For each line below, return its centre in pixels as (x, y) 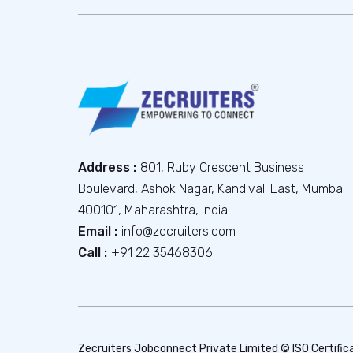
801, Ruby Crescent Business (222, 167)
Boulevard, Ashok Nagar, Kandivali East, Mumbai (212, 188)
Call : (93, 252)
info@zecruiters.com (178, 231)
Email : (98, 231)
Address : (107, 167)
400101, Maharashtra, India (153, 210)
